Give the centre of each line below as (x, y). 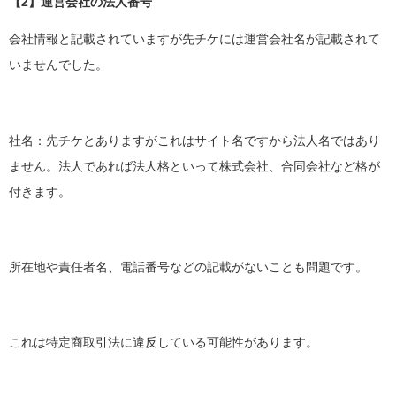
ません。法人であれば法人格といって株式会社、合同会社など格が (194, 166)
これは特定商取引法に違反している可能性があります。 (164, 342)
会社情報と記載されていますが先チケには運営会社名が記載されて (194, 40)
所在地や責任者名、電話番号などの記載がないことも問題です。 (188, 267)
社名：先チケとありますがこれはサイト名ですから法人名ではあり (194, 141)
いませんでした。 (58, 65)
